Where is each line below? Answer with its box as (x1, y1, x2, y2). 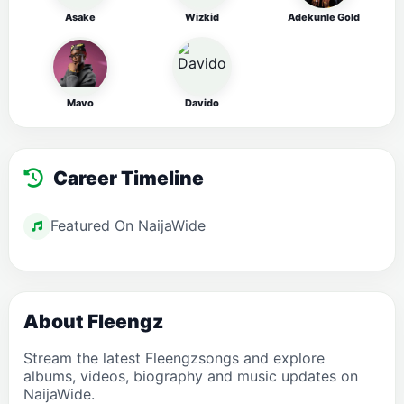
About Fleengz (23, 310, 163, 333)
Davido (184, 96, 219, 109)
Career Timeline (50, 167, 204, 189)
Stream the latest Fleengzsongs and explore (23, 349, 325, 367)
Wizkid (184, 11, 219, 23)
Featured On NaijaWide (50, 216, 206, 234)
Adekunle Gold (288, 11, 361, 23)
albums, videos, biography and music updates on (23, 367, 358, 385)
